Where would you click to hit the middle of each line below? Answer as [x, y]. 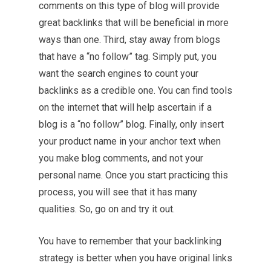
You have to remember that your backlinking [130, 241]
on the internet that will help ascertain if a [125, 107]
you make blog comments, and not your [121, 158]
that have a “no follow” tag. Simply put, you [128, 57]
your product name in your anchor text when [130, 141]
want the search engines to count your [119, 73]
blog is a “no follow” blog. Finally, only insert [131, 124]
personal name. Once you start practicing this [133, 175]
